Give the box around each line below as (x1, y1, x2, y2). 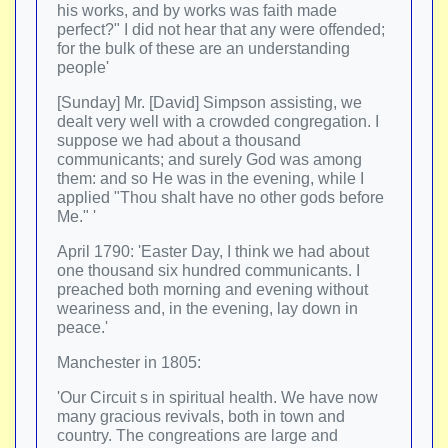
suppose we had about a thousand (57, 132, 301, 149)
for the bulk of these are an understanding (57, 40, 350, 57)
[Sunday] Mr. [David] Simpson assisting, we (57, 94, 362, 111)
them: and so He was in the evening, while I (57, 170, 364, 187)
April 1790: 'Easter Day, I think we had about (57, 243, 369, 260)
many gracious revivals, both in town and (57, 408, 345, 425)
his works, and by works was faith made (57, 2, 337, 19)
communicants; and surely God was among (57, 151, 362, 168)
